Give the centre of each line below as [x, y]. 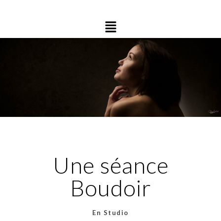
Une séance [110, 165]
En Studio [110, 213]
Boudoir [110, 188]
